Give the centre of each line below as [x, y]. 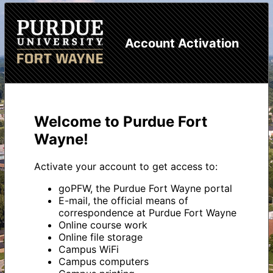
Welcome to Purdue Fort [120, 122]
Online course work [103, 225]
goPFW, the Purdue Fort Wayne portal [145, 189]
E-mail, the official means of [123, 201]
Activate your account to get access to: [126, 167]
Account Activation [182, 43]
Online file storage [100, 237]
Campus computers [103, 262]
